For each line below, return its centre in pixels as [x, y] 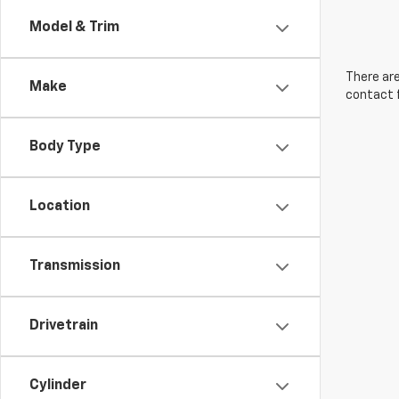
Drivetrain [64, 326]
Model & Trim [74, 28]
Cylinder [58, 386]
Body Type [65, 147]
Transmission [75, 266]
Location [60, 207]
